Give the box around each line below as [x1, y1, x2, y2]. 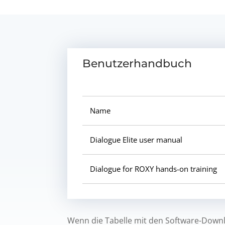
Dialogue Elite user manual [90, 134, 183, 145]
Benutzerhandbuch [82, 56, 192, 70]
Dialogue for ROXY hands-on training [90, 163, 217, 174]
